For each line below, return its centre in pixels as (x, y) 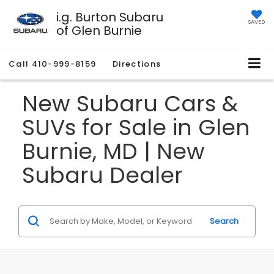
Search (224, 221)
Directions (137, 64)
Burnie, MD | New (113, 151)
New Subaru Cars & (130, 103)
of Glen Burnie (99, 30)
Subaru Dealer (102, 175)
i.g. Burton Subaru (109, 17)
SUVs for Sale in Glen (136, 127)
